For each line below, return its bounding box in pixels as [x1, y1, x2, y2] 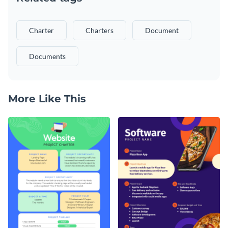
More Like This [8, 92, 86, 105]
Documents [29, 51, 66, 61]
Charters [85, 25, 113, 35]
